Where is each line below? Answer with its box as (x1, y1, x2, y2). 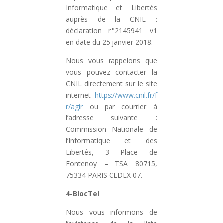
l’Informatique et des (66, 136, 157, 145)
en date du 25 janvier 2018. (66, 37, 153, 47)
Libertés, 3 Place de (66, 147, 157, 157)
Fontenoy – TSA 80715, (66, 159, 157, 168)
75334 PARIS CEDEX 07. (66, 170, 143, 180)
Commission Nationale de (66, 124, 157, 134)
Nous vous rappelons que (66, 56, 157, 65)
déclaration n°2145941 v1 (66, 26, 157, 35)
